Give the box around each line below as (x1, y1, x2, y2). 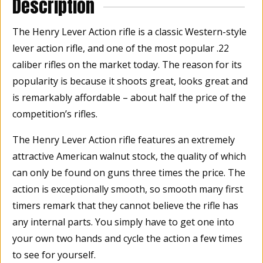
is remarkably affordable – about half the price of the (12, 90, 246, 104)
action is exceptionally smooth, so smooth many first (12, 182, 243, 195)
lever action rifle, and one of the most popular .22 (12, 41, 229, 55)
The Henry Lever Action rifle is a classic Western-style (12, 25, 247, 38)
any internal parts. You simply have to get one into (12, 215, 234, 228)
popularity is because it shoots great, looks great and (12, 74, 248, 87)
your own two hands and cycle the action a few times (12, 231, 242, 245)
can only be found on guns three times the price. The (12, 166, 245, 179)
